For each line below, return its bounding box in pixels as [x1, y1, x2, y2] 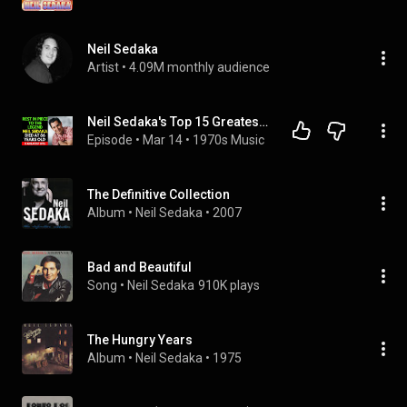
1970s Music [193, 133, 264, 147]
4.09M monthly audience [129, 60, 270, 74]
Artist [87, 60, 119, 74]
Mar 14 [143, 133, 183, 147]
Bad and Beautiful [87, 260, 192, 274]
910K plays [198, 278, 260, 293]
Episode [87, 133, 133, 147]
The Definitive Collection [87, 187, 230, 202]
